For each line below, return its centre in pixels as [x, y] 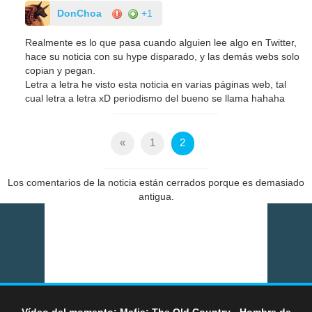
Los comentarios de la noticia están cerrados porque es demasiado [156, 183]
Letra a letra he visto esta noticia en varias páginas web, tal [156, 85]
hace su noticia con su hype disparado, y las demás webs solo [163, 57]
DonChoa [80, 14]
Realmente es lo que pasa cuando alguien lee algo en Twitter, [161, 43]
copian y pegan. [61, 71]
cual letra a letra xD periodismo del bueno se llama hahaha [155, 99]
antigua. [156, 197]
